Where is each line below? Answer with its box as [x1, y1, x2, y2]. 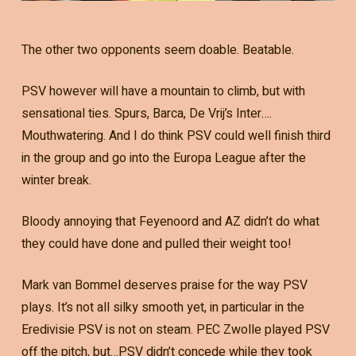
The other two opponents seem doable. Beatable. [21, 41, 294, 60]
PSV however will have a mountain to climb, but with [21, 82, 305, 102]
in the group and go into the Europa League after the [21, 149, 306, 168]
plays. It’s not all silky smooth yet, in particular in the [21, 298, 304, 318]
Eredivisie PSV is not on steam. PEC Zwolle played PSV [21, 320, 330, 340]
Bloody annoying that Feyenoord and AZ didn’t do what [21, 212, 319, 232]
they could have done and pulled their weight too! [21, 234, 292, 254]
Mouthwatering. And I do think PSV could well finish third [21, 126, 331, 146]
